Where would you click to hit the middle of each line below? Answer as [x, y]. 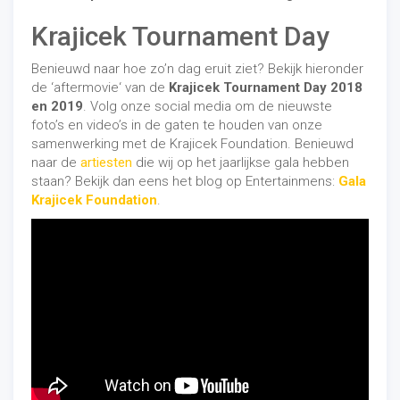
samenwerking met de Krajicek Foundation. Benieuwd [192, 144]
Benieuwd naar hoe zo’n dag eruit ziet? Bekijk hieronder [197, 69]
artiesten [106, 162]
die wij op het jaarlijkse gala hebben [241, 162]
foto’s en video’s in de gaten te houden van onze [177, 125]
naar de [56, 162]
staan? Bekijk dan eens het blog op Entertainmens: [185, 181]
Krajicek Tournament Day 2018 [266, 87]
